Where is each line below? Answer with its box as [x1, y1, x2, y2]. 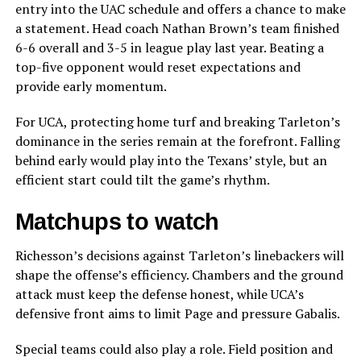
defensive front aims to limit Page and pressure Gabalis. [15, 305, 340, 323]
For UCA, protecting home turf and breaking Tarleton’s [15, 113, 340, 131]
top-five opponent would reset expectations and [15, 58, 301, 77]
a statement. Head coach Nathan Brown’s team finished [15, 19, 339, 38]
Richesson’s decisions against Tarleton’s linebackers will [15, 247, 344, 265]
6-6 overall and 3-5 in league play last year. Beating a [15, 39, 324, 57]
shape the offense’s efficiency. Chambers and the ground [15, 266, 343, 284]
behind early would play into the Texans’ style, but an [15, 151, 327, 170]
